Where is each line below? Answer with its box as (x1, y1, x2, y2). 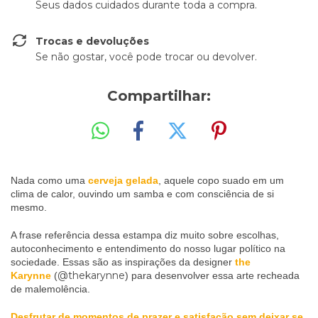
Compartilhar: (107, 87, 211, 104)
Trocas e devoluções (35, 35, 149, 48)
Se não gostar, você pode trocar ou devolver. (35, 50, 257, 63)
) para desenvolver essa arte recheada (125, 269, 300, 281)
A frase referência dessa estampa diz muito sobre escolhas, (11, 229, 279, 241)
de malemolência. (11, 283, 90, 295)
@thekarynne (57, 268, 125, 282)
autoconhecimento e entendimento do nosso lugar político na (11, 242, 285, 254)
